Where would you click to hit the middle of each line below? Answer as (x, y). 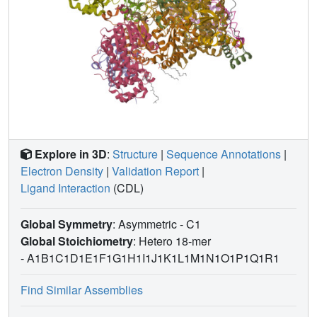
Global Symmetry (67, 224)
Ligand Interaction (65, 188)
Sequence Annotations (224, 154)
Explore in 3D (71, 154)
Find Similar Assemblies (82, 289)
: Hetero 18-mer (172, 241)
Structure (135, 154)
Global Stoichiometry (77, 241)
